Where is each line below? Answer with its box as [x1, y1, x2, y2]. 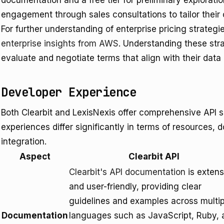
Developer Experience [1, 84, 136, 100]
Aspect [19, 151, 50, 161]
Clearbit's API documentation [69, 167, 185, 177]
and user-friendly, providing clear [69, 181, 201, 191]
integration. [1, 136, 46, 146]
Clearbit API [128, 151, 179, 161]
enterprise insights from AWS [1, 38, 118, 48]
